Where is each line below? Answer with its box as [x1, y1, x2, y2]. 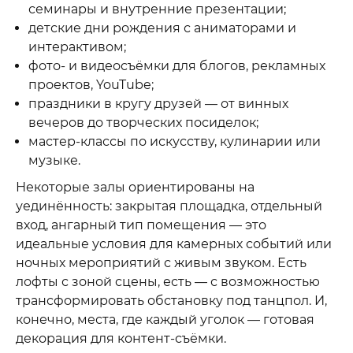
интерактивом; [28, 39, 126, 55]
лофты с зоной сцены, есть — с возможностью [16, 273, 320, 289]
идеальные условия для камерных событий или [16, 236, 332, 251]
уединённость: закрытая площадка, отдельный [16, 198, 322, 214]
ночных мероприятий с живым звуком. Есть [16, 255, 307, 270]
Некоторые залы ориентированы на [16, 179, 255, 195]
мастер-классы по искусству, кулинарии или [28, 134, 321, 150]
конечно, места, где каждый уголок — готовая [16, 311, 314, 327]
